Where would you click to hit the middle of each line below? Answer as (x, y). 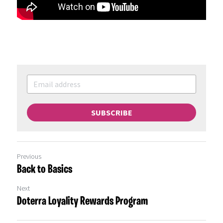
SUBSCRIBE (111, 112)
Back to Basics (45, 169)
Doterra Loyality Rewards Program (82, 201)
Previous (29, 156)
